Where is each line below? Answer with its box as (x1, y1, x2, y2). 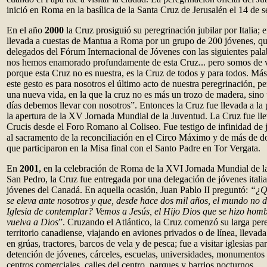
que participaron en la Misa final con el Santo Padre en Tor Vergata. (7, 143, 260, 153)
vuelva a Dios (7, 217, 58, 227)
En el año (7, 25, 45, 35)
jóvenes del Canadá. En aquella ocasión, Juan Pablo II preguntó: (7, 185, 250, 195)
